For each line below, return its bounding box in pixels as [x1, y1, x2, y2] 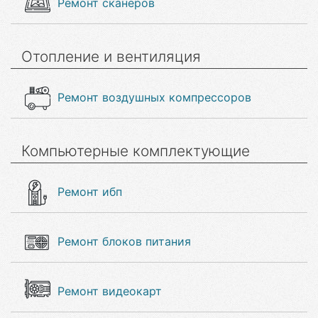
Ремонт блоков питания [57, 234, 191, 248]
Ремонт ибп [57, 185, 122, 199]
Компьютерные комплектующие [21, 142, 250, 160]
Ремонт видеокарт [57, 284, 162, 298]
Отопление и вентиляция [21, 48, 201, 65]
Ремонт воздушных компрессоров [57, 90, 251, 104]
